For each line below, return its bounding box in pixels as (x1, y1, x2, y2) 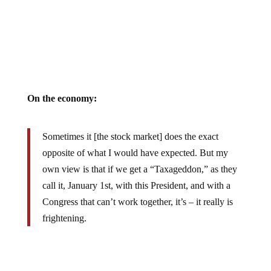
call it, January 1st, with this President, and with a (42, 180, 230, 191)
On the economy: (27, 93, 97, 103)
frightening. (42, 212, 87, 223)
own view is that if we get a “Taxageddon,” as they (42, 163, 237, 174)
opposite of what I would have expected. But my (42, 147, 228, 158)
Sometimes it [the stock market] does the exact (42, 131, 218, 142)
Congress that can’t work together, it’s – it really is (42, 196, 233, 207)
